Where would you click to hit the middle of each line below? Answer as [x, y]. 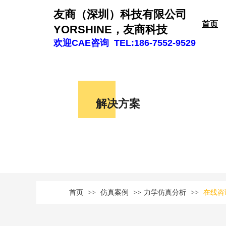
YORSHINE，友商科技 [110, 30]
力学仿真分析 [165, 192]
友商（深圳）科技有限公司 [120, 14]
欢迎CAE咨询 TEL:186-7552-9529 [125, 43]
